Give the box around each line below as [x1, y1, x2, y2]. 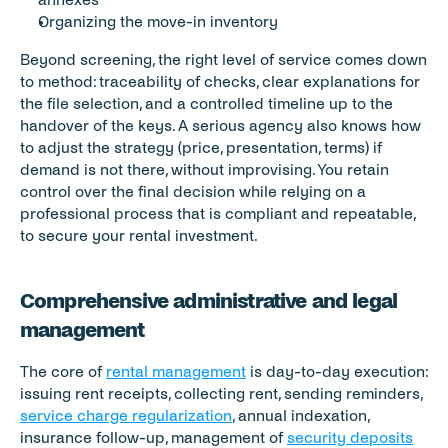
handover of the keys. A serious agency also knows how [20, 117, 421, 134]
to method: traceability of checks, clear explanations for [20, 73, 420, 90]
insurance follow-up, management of [20, 429, 287, 446]
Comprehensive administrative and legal [20, 290, 398, 312]
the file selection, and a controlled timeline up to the [20, 95, 393, 112]
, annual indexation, [232, 407, 369, 424]
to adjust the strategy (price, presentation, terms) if [20, 139, 382, 156]
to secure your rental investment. [20, 227, 258, 244]
